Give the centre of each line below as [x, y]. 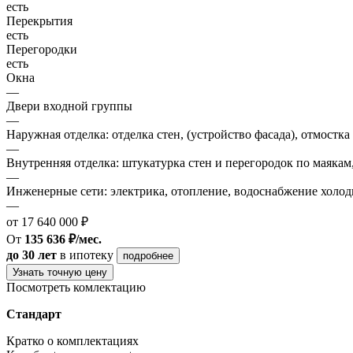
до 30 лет [32, 255]
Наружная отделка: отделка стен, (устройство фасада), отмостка [178, 134]
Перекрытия [39, 20]
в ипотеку [87, 255]
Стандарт [34, 314]
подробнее [148, 255]
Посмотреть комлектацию [76, 287]
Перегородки [42, 49]
